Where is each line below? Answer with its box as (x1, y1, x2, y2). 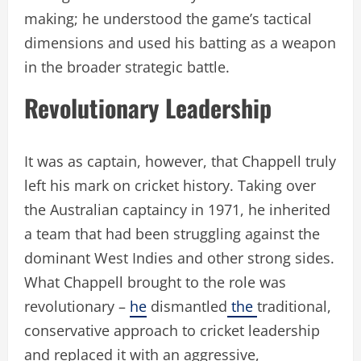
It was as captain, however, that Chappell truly (24, 151, 336, 171)
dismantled (147, 296, 227, 316)
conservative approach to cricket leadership (24, 320, 320, 340)
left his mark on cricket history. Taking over (24, 175, 316, 195)
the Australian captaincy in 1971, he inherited (24, 199, 330, 219)
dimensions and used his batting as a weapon (24, 32, 336, 52)
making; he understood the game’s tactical (24, 8, 312, 28)
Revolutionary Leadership (24, 89, 272, 126)
